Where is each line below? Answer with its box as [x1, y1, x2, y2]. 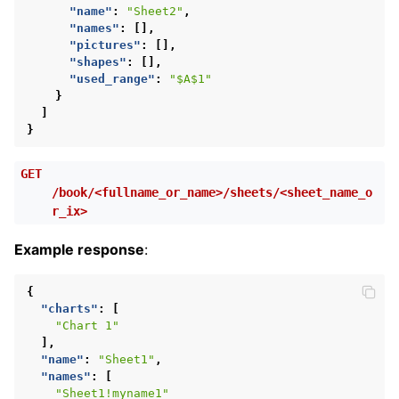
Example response [14, 240, 144, 258]
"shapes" [69, 54, 126, 69]
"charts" [41, 301, 98, 315]
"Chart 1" [55, 318, 119, 332]
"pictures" [69, 37, 141, 52]
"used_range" [69, 71, 155, 85]
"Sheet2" [126, 4, 183, 18]
